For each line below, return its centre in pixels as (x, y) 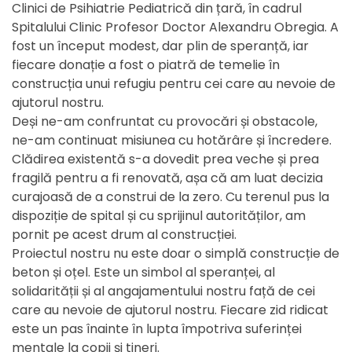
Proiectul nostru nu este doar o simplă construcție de (176, 253)
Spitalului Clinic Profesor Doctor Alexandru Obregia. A (175, 27)
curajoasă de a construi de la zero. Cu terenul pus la (170, 197)
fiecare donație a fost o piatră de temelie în (146, 65)
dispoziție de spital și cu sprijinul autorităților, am (159, 216)
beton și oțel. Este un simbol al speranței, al (143, 272)
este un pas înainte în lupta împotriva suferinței (157, 329)
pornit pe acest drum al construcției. (124, 235)
